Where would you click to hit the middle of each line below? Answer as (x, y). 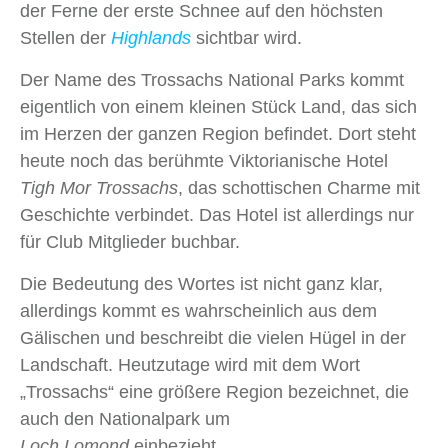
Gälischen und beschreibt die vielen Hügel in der (213, 338)
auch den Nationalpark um (125, 419)
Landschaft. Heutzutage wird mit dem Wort (190, 365)
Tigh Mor (55, 188)
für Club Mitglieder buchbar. (130, 242)
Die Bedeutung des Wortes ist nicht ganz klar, (201, 284)
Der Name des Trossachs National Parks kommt (212, 80)
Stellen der (65, 38)
